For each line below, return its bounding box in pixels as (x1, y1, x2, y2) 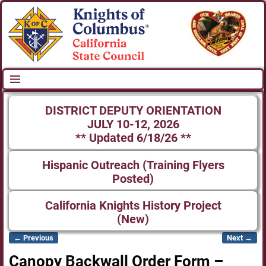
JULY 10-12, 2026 (87, 117, 179, 131)
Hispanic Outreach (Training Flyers (42, 158, 224, 172)
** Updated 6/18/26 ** (75, 131, 191, 145)
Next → (227, 233, 253, 242)
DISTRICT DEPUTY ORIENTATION (45, 103, 221, 118)
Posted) (112, 172, 154, 186)
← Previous (13, 233, 53, 242)
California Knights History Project (45, 199, 221, 213)
